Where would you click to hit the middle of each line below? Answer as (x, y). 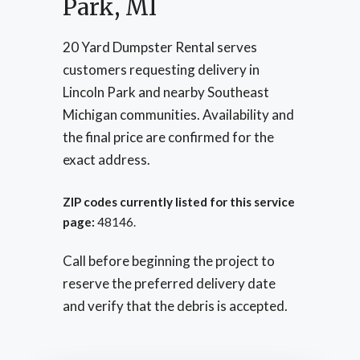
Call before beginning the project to (169, 261)
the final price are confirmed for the (168, 137)
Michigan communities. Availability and (178, 115)
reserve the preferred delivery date (169, 284)
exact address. (106, 160)
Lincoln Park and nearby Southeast (166, 92)
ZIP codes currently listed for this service (179, 201)
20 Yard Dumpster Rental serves (160, 47)
